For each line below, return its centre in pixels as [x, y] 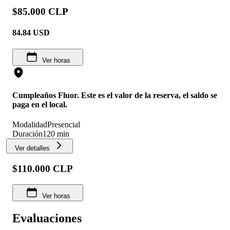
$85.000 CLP [40, 12]
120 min [56, 134]
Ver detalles [32, 148]
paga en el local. [40, 104]
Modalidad [30, 125]
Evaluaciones [47, 218]
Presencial [64, 125]
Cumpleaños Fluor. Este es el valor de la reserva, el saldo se [115, 95]
